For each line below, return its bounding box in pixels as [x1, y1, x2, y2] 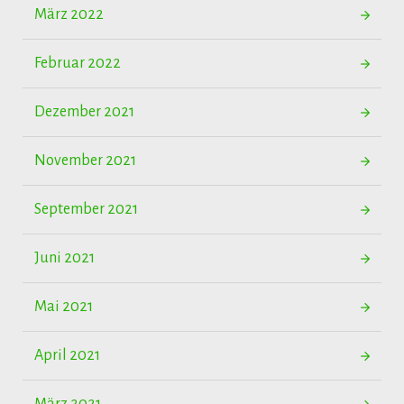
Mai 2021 [34, 298, 93, 315]
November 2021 [34, 152, 136, 169]
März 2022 [34, 6, 104, 23]
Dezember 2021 [34, 104, 134, 120]
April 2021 [34, 347, 100, 363]
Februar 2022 [34, 55, 121, 71]
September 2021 [34, 201, 138, 217]
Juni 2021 [34, 250, 95, 266]
